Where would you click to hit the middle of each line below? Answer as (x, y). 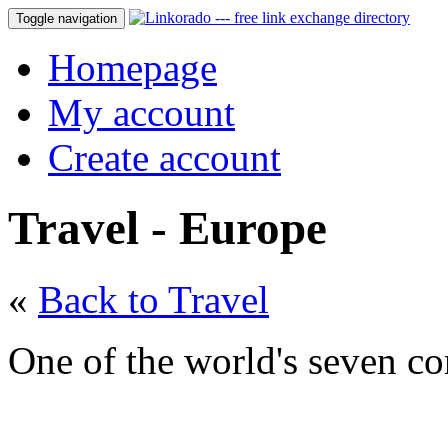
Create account (164, 157)
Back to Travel (153, 299)
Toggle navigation (66, 18)
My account (141, 112)
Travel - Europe (167, 228)
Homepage (132, 67)
